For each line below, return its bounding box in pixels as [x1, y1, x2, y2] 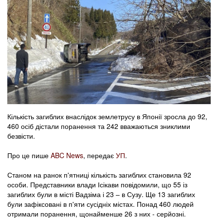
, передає [83, 150, 116, 161]
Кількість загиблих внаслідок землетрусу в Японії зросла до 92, [7, 111, 207, 122]
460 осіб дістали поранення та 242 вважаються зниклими [7, 121, 190, 131]
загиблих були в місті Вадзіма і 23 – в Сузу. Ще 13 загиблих [7, 189, 195, 200]
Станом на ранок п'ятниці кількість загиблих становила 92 [7, 170, 191, 180]
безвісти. [7, 131, 35, 141]
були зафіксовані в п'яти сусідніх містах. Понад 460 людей [7, 199, 194, 209]
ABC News [51, 150, 83, 161]
